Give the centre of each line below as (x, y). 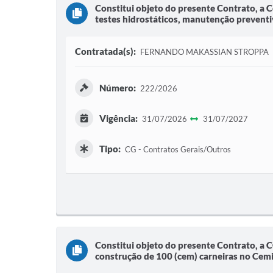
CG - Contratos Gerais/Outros (177, 149)
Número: (118, 88)
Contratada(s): (105, 51)
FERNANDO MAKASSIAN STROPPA (204, 52)
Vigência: (119, 118)
